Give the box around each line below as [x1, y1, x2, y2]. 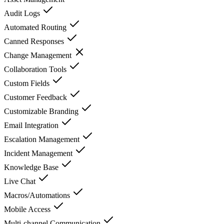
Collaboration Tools [4, 64, 68, 73]
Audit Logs [4, 8, 42, 17]
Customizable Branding [4, 106, 80, 115]
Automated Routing [4, 22, 68, 31]
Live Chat [4, 176, 37, 185]
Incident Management [4, 148, 74, 157]
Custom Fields [4, 78, 51, 87]
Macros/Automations [4, 190, 72, 199]
